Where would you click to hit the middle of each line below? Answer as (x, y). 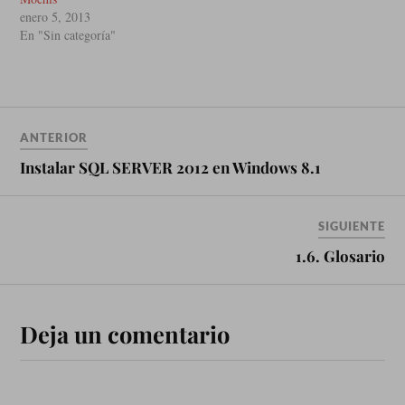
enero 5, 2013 (56, 16)
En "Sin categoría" (68, 34)
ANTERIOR (54, 137)
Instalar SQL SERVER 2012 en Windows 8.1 (171, 167)
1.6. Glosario (340, 255)
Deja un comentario (125, 333)
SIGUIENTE (351, 226)
